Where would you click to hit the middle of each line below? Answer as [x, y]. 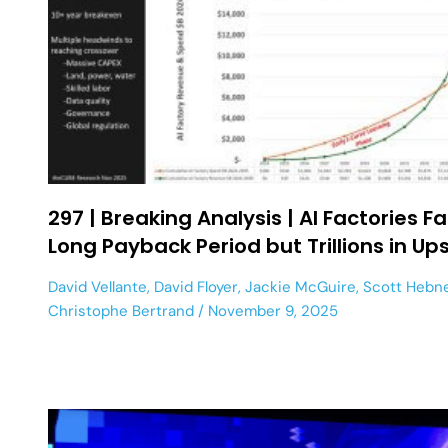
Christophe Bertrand [121, 310]
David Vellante [97, 286]
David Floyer [196, 286]
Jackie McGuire [300, 286]
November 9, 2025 [271, 310]
